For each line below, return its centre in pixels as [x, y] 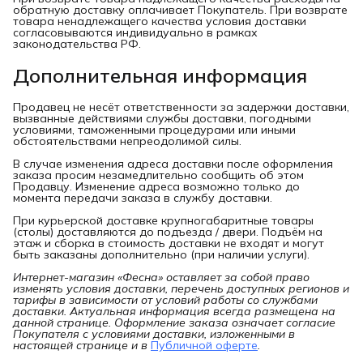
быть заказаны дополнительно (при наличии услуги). [161, 254]
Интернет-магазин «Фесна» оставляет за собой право [161, 277]
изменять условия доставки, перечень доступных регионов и [181, 288]
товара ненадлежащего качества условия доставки [160, 21]
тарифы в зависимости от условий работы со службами [165, 299]
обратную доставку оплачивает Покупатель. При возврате [180, 9]
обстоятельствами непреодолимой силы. [127, 141]
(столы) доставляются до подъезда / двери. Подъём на [168, 231]
